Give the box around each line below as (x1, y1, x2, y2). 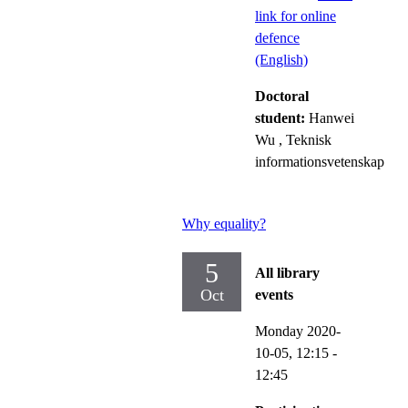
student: (255, 109, 309, 126)
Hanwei (309, 109, 354, 126)
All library (255, 264, 320, 280)
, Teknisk (279, 131, 331, 148)
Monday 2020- (255, 322, 341, 339)
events (255, 286, 293, 302)
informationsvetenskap (255, 153, 384, 169)
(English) (255, 51, 308, 67)
